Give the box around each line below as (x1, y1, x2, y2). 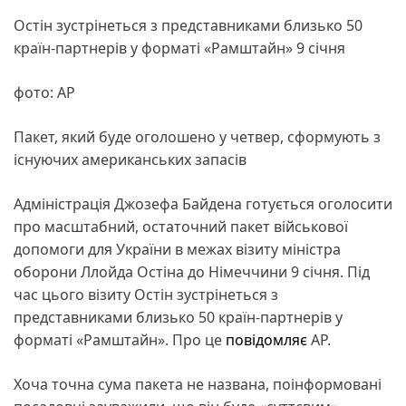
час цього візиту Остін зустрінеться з (14, 284, 278, 304)
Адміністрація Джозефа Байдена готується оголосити (14, 193, 392, 214)
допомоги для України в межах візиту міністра (14, 238, 341, 259)
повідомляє (226, 329, 307, 350)
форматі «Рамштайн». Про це (14, 329, 226, 350)
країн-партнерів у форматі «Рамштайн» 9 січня (14, 37, 345, 58)
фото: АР (14, 82, 75, 102)
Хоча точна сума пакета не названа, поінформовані (14, 373, 382, 394)
